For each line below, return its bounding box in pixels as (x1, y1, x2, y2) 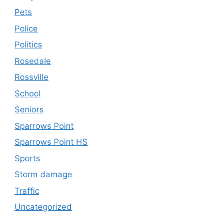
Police (15, 23, 38, 33)
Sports (15, 153, 40, 163)
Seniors (15, 105, 44, 115)
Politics (15, 40, 42, 50)
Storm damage (15, 170, 72, 180)
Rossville (15, 72, 48, 82)
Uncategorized (15, 202, 72, 212)
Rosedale (15, 56, 51, 66)
